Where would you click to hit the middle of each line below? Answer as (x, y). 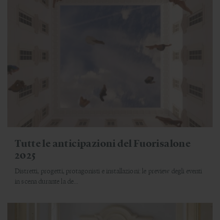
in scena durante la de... (47, 181)
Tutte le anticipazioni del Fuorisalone (103, 143)
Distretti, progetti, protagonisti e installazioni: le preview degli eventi (109, 171)
